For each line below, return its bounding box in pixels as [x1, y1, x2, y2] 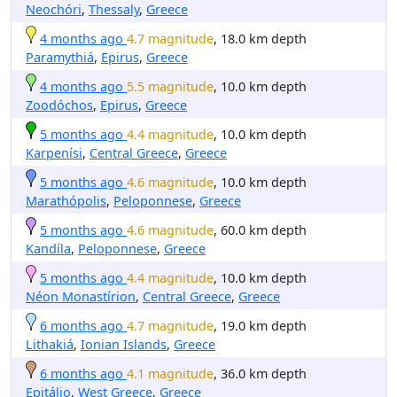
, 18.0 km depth [214, 29, 307, 47]
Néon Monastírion [26, 287, 136, 305]
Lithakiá [26, 335, 74, 353]
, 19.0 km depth [214, 316, 307, 334]
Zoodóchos [26, 96, 93, 113]
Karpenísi [26, 144, 82, 161]
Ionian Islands [81, 335, 167, 353]
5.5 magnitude [127, 77, 214, 95]
